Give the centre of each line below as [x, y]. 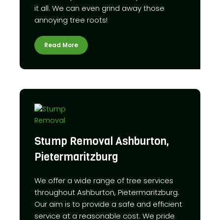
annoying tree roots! [71, 20]
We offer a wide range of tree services [104, 180]
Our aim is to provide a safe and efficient [108, 204]
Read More [61, 45]
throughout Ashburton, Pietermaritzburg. [107, 192]
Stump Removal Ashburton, [102, 141]
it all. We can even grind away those [99, 8]
